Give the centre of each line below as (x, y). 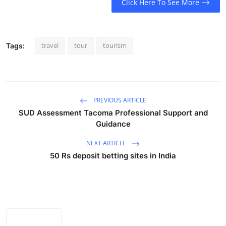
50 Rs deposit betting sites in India (113, 155)
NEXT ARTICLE (107, 143)
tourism (115, 45)
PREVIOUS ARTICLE (119, 100)
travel (50, 45)
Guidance (113, 124)
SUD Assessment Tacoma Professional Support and (113, 112)
